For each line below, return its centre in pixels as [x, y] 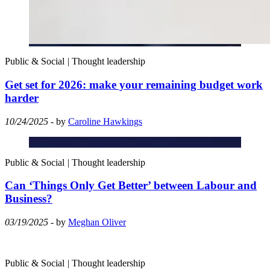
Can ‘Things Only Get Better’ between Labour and [131, 186]
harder [22, 98]
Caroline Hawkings [105, 121]
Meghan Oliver [97, 222]
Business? [29, 199]
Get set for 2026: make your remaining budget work [134, 85]
